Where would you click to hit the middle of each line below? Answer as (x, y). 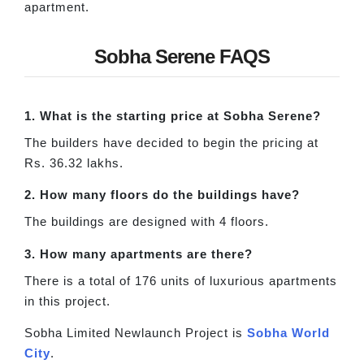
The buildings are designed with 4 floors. (147, 222)
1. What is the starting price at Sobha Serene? (173, 115)
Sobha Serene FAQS (182, 56)
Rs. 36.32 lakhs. (74, 162)
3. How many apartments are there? (139, 253)
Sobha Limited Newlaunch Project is (136, 332)
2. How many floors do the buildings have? (162, 195)
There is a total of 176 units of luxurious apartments (181, 280)
